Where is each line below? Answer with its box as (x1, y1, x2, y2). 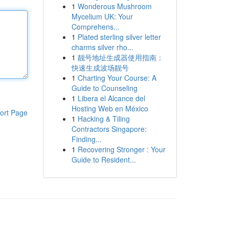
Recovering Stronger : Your (77, 144, 166, 154)
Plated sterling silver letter (77, 32, 161, 42)
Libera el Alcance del (77, 93, 145, 103)
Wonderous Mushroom (77, 1, 152, 11)
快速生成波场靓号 (71, 62, 129, 73)
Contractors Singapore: (71, 124, 147, 134)
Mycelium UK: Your (71, 11, 133, 21)
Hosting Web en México (71, 103, 148, 113)
